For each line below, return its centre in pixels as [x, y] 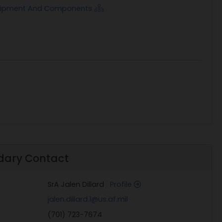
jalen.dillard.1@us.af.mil [88, 199]
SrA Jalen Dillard [79, 184]
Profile [122, 184]
